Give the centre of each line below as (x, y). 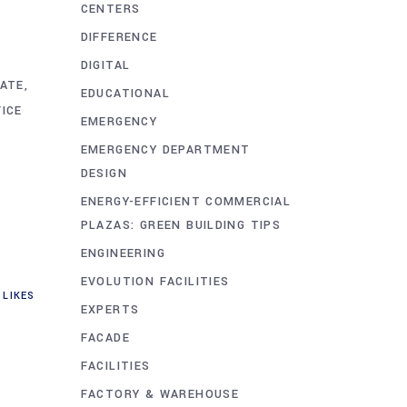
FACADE (105, 338)
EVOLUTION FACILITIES (155, 281)
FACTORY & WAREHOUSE (160, 394)
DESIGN (104, 173)
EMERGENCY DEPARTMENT (165, 149)
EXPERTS (110, 309)
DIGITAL (105, 65)
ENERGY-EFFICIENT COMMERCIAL (186, 201)
